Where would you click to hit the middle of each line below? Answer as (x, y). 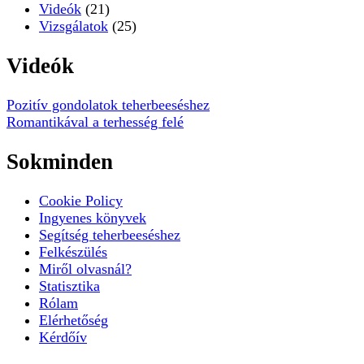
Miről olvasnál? (85, 269)
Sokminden (60, 161)
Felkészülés (73, 251)
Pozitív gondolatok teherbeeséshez (108, 105)
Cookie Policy (81, 200)
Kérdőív (63, 337)
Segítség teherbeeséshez (110, 234)
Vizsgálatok (74, 26)
